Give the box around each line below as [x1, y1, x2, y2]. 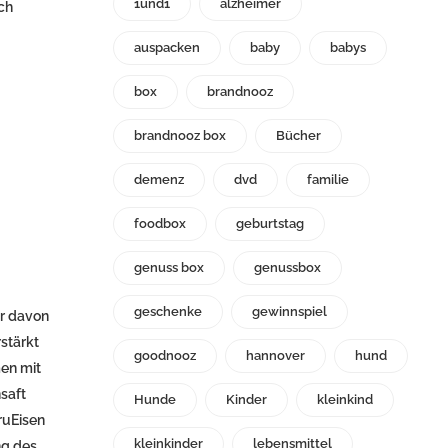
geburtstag [236, 216, 304, 232]
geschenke [134, 304, 202, 320]
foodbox [134, 216, 186, 232]
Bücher [276, 128, 321, 144]
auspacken [134, 40, 200, 56]
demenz [134, 172, 184, 188]
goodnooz [134, 348, 196, 364]
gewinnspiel [252, 304, 327, 320]
